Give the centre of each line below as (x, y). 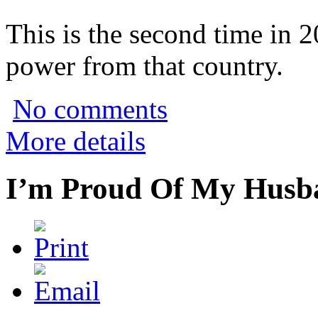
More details (76, 141)
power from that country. (144, 66)
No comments (90, 109)
